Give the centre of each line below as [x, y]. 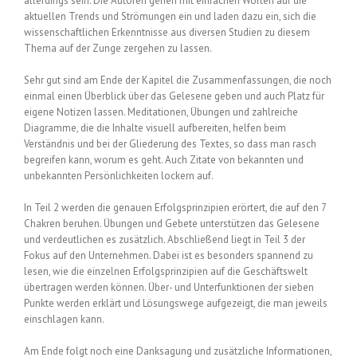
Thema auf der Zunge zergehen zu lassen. [118, 48]
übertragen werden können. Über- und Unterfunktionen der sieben [169, 287]
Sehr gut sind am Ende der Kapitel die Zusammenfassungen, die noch [178, 80]
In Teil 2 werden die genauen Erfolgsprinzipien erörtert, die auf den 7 [175, 207]
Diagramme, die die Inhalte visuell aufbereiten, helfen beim [155, 127]
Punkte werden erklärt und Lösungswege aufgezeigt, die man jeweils [176, 303]
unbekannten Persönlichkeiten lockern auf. [119, 175]
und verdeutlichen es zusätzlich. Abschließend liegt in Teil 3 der [165, 239]
